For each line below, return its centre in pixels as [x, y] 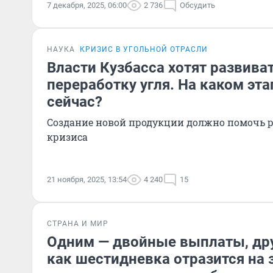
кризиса [67, 137]
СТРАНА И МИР [78, 224]
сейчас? [75, 102]
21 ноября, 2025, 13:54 [87, 179]
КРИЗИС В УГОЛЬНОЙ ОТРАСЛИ [144, 49]
